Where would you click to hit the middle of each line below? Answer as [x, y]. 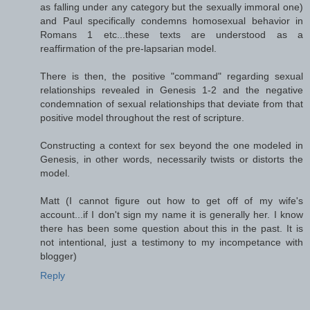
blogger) [58, 256]
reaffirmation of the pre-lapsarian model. [128, 48]
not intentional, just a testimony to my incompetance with [172, 242]
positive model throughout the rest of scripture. [142, 117]
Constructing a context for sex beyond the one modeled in [172, 145]
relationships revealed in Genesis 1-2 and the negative [172, 90]
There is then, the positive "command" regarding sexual [172, 76]
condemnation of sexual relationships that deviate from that [172, 103]
